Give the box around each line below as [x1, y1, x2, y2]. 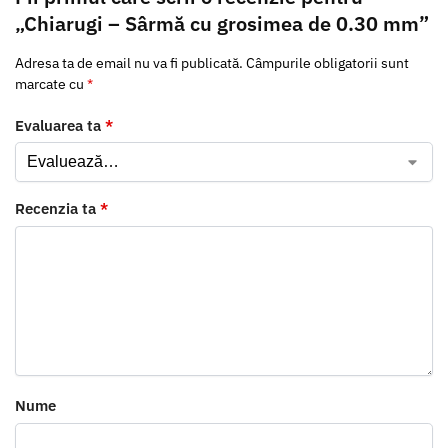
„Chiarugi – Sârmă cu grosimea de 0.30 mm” [15, 10, 429, 38]
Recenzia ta [15, 199, 100, 219]
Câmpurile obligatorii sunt [246, 54, 409, 73]
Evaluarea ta [15, 115, 105, 135]
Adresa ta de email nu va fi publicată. [15, 54, 243, 73]
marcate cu [15, 75, 87, 94]
